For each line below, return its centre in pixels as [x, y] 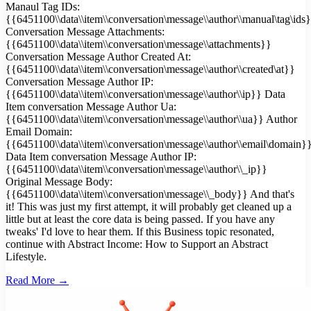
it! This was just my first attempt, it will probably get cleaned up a [149, 207]
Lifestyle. [26, 257]
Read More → [37, 280]
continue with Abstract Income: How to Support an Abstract [137, 244]
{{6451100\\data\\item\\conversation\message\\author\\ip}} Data [145, 94]
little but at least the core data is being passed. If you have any [140, 219]
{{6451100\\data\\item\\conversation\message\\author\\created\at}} [150, 69]
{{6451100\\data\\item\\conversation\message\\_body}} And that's [150, 194]
